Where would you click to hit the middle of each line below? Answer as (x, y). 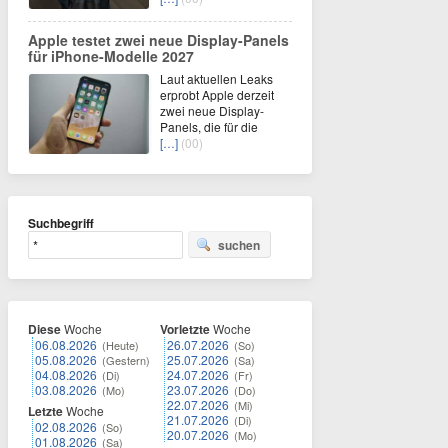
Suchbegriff (61, 223)
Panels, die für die (209, 126)
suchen (239, 245)
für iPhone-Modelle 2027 (111, 56)
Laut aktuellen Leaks (216, 78)
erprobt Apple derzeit (217, 94)
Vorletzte (185, 329)
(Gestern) (126, 360)
